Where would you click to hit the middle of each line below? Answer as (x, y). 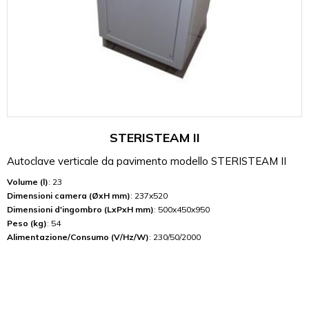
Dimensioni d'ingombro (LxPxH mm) (80, 210)
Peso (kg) (27, 223)
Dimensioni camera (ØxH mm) (69, 196)
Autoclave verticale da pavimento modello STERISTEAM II (147, 161)
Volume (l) (28, 182)
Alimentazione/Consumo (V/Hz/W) (78, 237)
